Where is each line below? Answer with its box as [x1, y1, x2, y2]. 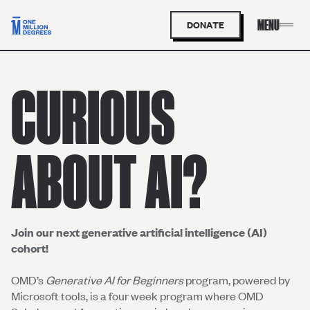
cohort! [11, 240, 48, 255]
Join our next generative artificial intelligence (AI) [11, 224, 267, 239]
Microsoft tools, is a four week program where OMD [11, 288, 264, 303]
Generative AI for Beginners [46, 272, 183, 287]
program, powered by [183, 272, 290, 287]
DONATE [187, 19, 224, 31]
